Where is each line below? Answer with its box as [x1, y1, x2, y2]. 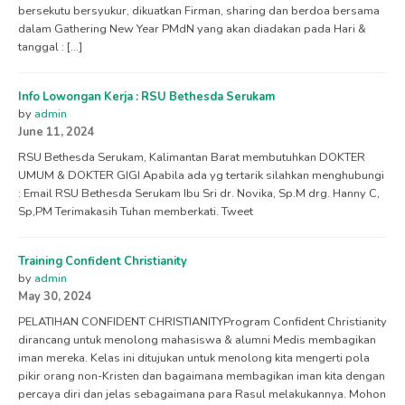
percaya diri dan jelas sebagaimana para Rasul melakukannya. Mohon [18, 385, 386, 402]
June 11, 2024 [18, 123, 95, 140]
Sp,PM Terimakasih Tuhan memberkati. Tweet [18, 202, 253, 220]
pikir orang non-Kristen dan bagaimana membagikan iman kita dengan [18, 367, 385, 384]
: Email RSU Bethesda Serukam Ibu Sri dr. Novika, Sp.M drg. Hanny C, [18, 184, 380, 202]
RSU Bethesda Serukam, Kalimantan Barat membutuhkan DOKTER [18, 148, 365, 165]
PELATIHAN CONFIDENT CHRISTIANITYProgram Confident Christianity [18, 313, 387, 330]
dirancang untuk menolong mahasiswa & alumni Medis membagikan [18, 331, 376, 348]
